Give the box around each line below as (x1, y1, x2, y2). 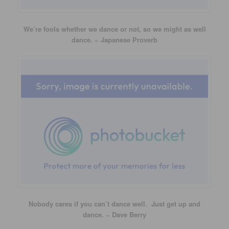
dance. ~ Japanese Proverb (72, 34, 157, 44)
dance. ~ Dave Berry (83, 209, 146, 219)
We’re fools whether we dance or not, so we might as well (23, 24, 206, 34)
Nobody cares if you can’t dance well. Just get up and (29, 198, 200, 209)
